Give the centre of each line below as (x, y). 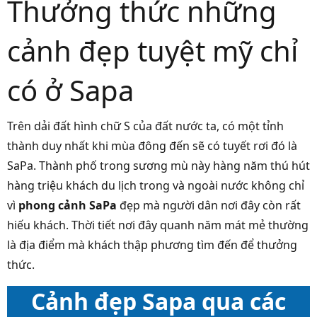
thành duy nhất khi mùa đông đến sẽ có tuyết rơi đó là (152, 146)
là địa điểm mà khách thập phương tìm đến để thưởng (152, 245)
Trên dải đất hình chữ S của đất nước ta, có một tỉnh (145, 126)
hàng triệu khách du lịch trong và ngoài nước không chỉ (156, 186)
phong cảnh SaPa (69, 206)
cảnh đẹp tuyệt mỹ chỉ (152, 51)
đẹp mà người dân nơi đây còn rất (210, 206)
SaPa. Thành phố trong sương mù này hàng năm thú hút (158, 166)
